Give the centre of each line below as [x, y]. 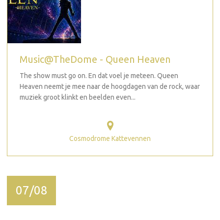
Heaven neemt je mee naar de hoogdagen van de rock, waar [110, 86]
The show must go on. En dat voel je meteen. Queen [99, 75]
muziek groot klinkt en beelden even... [78, 97]
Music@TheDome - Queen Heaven [95, 59]
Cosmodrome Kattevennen [110, 138]
